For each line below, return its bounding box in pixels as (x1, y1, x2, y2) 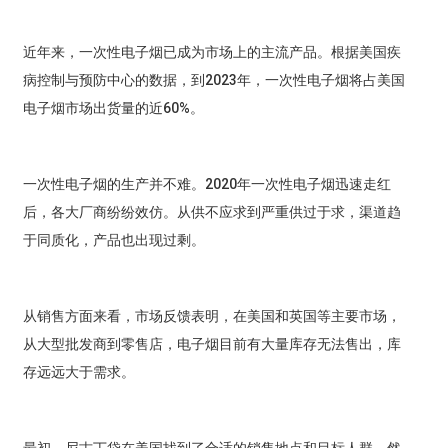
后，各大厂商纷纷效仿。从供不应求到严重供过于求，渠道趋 (22, 204, 401, 221)
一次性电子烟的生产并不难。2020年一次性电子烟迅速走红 (22, 176, 391, 193)
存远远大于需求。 (22, 364, 135, 381)
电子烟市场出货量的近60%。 (22, 100, 204, 117)
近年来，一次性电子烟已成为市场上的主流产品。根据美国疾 (22, 44, 401, 61)
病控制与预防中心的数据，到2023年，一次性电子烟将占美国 (22, 72, 405, 89)
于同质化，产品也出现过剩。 (22, 232, 205, 249)
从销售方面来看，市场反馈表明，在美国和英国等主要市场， (22, 308, 401, 325)
